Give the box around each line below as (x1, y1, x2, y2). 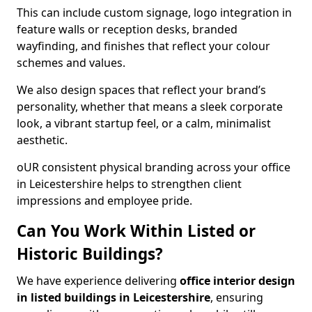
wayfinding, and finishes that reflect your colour (17, 38, 270, 54)
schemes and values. (17, 55, 125, 70)
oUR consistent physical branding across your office (17, 159, 290, 175)
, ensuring (210, 290, 263, 305)
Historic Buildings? (17, 243, 163, 265)
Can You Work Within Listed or (17, 220, 256, 242)
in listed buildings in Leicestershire (17, 290, 210, 305)
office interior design (180, 273, 295, 288)
